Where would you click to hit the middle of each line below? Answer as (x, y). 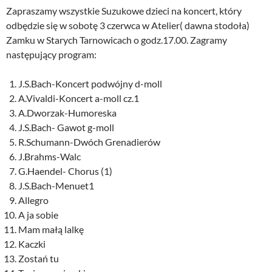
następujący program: (51, 55)
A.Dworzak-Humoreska (67, 113)
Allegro (33, 200)
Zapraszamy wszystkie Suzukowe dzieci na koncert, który (124, 11)
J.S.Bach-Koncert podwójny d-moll (90, 84)
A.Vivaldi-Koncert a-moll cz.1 (79, 98)
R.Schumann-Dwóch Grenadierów (89, 142)
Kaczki (32, 244)
